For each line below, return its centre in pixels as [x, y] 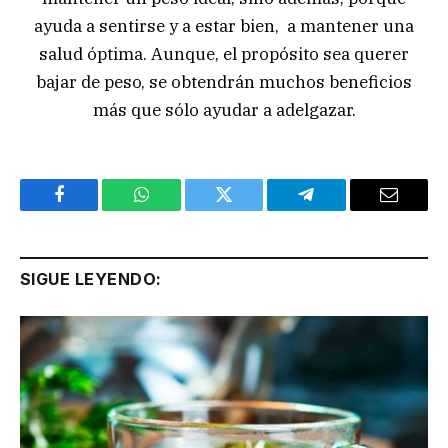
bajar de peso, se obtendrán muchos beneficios [224, 82]
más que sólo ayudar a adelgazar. [224, 110]
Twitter [248, 209]
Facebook [92, 209]
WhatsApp [179, 209]
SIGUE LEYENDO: [91, 279]
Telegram [338, 209]
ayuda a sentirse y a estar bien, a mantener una [224, 26]
